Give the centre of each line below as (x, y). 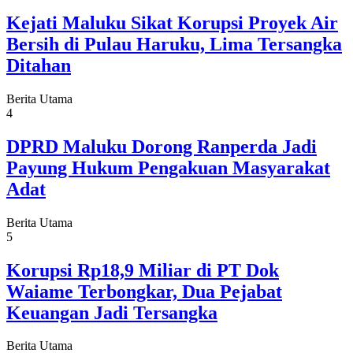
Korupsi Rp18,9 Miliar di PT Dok (143, 270)
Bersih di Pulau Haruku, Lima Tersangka (174, 44)
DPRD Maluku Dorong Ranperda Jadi (162, 146)
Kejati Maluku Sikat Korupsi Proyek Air (172, 22)
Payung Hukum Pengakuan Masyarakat (168, 167)
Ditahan (39, 65)
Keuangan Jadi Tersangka (112, 312)
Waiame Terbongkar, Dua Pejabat (144, 291)
